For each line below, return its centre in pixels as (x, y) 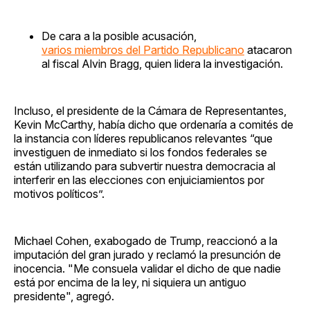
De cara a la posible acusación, (119, 36)
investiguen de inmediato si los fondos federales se (140, 152)
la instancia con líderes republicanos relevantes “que (143, 138)
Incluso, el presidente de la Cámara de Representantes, (150, 110)
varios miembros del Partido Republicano (143, 49)
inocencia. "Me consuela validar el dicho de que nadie (147, 268)
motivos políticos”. (59, 193)
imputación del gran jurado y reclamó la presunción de (147, 254)
